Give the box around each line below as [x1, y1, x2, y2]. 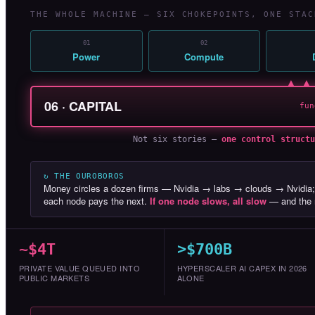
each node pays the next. [44, 193, 150, 207]
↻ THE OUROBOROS [44, 171, 124, 181]
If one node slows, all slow [150, 193, 266, 207]
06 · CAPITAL [44, 96, 122, 115]
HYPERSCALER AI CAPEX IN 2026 [176, 262, 307, 274]
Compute [184, 49, 224, 63]
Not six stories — [132, 134, 221, 144]
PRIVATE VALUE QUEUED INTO [19, 262, 141, 274]
